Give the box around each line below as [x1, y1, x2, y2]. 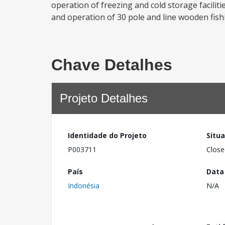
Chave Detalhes [51, 56, 172, 74]
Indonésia [68, 180, 99, 190]
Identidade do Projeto [68, 131, 147, 140]
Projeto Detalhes [60, 91, 148, 105]
